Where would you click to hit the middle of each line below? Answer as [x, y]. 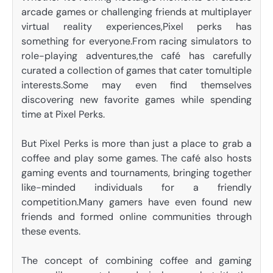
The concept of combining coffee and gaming [136, 261]
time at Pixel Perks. [63, 114]
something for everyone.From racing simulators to [136, 41]
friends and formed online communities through [136, 217]
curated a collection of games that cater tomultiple [136, 70]
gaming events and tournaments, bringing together [136, 173]
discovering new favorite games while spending [136, 99]
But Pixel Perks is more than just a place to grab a [136, 144]
